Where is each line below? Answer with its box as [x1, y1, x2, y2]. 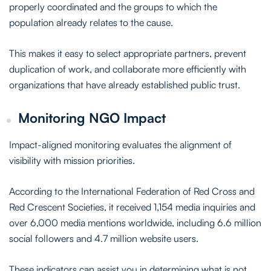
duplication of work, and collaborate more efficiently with [9, 62, 246, 75]
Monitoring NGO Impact [18, 109, 166, 126]
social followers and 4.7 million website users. [9, 232, 198, 244]
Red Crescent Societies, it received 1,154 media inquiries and [9, 200, 255, 213]
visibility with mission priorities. [9, 154, 135, 166]
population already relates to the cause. [9, 16, 173, 28]
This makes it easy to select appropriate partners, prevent [9, 47, 246, 59]
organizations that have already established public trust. [9, 78, 240, 91]
